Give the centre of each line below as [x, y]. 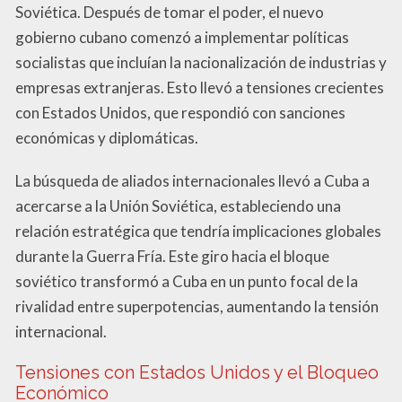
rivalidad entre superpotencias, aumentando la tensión [197, 306]
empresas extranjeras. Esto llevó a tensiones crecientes [200, 87]
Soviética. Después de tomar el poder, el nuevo [170, 12]
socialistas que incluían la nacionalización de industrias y [201, 62]
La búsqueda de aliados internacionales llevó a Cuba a [192, 180]
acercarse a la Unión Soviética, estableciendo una [178, 205]
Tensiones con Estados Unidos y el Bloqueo [197, 372]
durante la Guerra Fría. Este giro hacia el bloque [172, 256]
